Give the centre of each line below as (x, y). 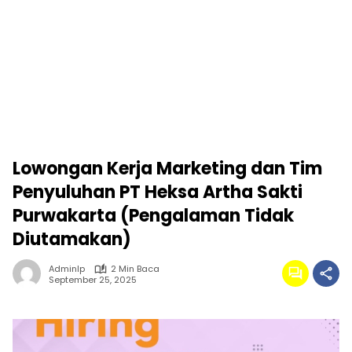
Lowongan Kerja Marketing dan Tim (167, 169)
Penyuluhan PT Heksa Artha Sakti (158, 192)
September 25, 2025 (93, 279)
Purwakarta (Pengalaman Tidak (153, 216)
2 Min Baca (135, 269)
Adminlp (67, 269)
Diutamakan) (72, 239)
